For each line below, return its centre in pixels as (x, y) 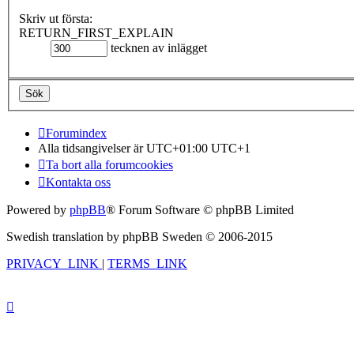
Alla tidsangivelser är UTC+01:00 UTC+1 (144, 148)
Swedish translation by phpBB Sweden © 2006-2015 (139, 236)
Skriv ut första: (56, 19)
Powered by (38, 209)
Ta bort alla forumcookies (109, 164)
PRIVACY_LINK (53, 263)
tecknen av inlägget (157, 48)
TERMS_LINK (147, 263)
